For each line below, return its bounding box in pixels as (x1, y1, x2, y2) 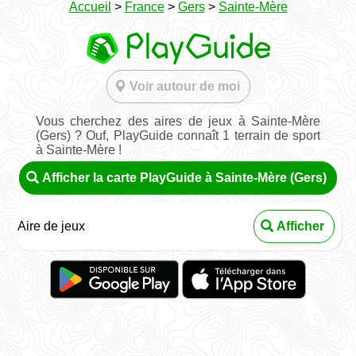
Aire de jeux (17, 219, 86, 233)
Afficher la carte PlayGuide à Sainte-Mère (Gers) (42, 170, 327, 184)
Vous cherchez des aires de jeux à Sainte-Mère (35, 114, 321, 128)
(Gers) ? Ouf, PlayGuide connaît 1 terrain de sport (35, 128, 321, 142)
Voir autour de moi (129, 79, 240, 93)
